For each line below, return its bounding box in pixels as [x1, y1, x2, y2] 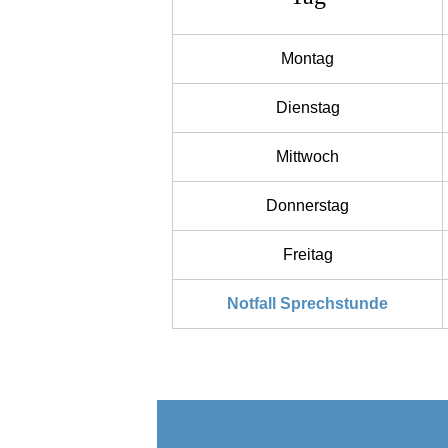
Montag [281, 49, 334, 67]
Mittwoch [276, 147, 339, 165]
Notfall [227, 294, 276, 312]
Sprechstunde [280, 294, 388, 312]
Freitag [282, 245, 333, 263]
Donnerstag [266, 196, 349, 214]
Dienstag [275, 98, 340, 116]
